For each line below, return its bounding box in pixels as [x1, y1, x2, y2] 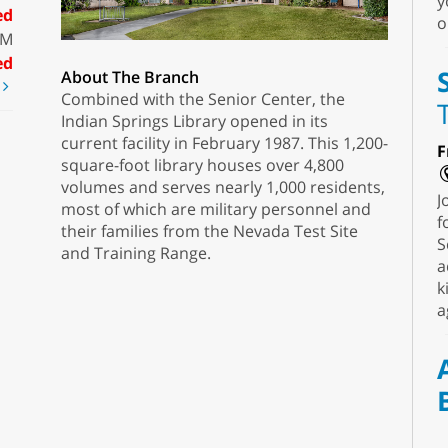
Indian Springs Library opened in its [60, 109, 328, 132]
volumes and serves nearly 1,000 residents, [60, 175, 385, 198]
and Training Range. [60, 241, 215, 264]
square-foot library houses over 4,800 [60, 153, 344, 176]
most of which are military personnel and [60, 197, 371, 220]
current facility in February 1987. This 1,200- [60, 131, 388, 154]
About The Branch [60, 65, 199, 88]
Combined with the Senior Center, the [60, 87, 345, 110]
